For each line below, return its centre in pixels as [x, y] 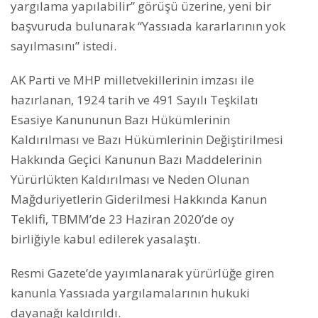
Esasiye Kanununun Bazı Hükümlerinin [120, 120]
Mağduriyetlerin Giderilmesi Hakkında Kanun [139, 199]
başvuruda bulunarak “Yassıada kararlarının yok [148, 26]
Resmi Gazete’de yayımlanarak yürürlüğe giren [142, 273]
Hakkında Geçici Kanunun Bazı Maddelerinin [136, 160]
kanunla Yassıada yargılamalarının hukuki [130, 293]
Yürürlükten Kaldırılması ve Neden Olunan [130, 180]
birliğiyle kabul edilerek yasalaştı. [105, 239]
